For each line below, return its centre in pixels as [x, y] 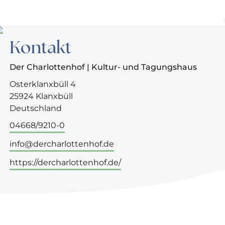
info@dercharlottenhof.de [62, 144]
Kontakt [41, 48]
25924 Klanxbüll [41, 96]
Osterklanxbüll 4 [43, 84]
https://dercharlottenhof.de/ [66, 162]
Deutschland [36, 108]
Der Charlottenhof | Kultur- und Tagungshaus [103, 67]
